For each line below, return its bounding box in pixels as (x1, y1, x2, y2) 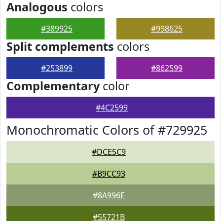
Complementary (6, 78, 100, 94)
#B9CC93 (92, 168, 125, 179)
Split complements (6, 38, 114, 54)
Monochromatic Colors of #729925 (6, 121, 207, 138)
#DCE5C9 (92, 147, 126, 157)
